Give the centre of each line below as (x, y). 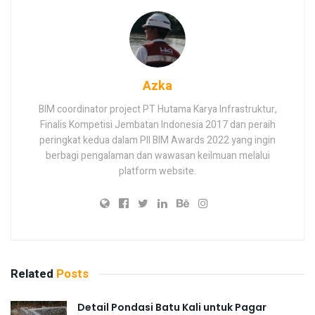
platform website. (157, 172)
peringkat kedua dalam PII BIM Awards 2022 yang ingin (157, 141)
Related (32, 274)
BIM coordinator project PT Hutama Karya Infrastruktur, (157, 110)
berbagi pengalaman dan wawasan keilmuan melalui (157, 156)
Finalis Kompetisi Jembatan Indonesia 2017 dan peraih (157, 125)
